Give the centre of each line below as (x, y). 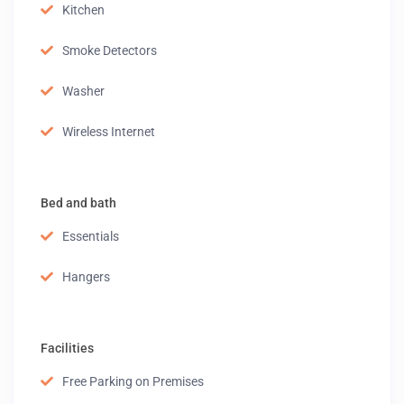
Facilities (68, 349)
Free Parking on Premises (133, 382)
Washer (84, 92)
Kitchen (84, 10)
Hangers (87, 277)
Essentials (91, 237)
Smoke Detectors (110, 51)
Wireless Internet (109, 132)
